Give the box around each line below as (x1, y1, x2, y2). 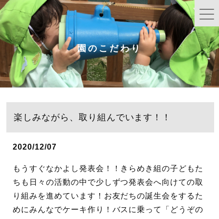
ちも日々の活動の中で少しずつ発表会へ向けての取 (13, 178, 204, 187)
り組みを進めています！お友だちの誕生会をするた (13, 192, 204, 200)
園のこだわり (77, 43, 142, 53)
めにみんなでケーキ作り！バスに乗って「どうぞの (13, 205, 204, 214)
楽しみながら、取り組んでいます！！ (14, 112, 172, 123)
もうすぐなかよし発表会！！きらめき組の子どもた (13, 164, 204, 173)
